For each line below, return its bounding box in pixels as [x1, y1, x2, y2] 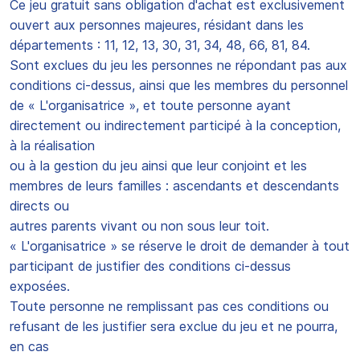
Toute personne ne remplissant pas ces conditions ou [10, 298, 329, 314]
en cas [10, 338, 49, 354]
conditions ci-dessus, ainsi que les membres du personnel [10, 77, 348, 93]
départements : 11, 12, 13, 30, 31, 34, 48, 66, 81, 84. [10, 37, 310, 53]
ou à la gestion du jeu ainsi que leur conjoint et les [10, 157, 307, 174]
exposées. [10, 278, 70, 294]
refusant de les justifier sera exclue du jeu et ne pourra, [10, 318, 337, 334]
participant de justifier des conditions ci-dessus [10, 258, 291, 274]
